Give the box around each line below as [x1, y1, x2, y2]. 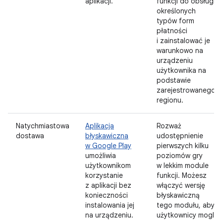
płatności [157, 26, 187, 35]
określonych [157, 6, 196, 15]
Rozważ [157, 121, 181, 130]
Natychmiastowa [16, 121, 69, 130]
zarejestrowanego [157, 86, 216, 95]
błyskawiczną [157, 191, 200, 200]
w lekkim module [157, 161, 209, 170]
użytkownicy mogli [157, 211, 216, 220]
